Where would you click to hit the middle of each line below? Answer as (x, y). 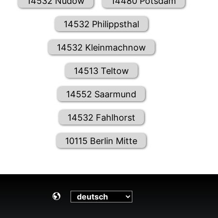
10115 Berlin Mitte (101, 141)
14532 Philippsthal (101, 24)
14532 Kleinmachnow (101, 47)
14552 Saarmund (101, 94)
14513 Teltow (101, 71)
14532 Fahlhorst (101, 117)
